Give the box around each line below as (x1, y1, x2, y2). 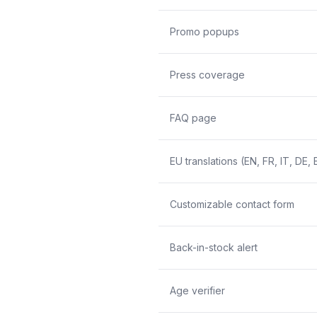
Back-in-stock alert (170, 241, 258, 253)
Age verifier (170, 284, 225, 296)
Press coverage (170, 68, 245, 81)
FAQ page (170, 111, 217, 124)
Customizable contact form (170, 197, 294, 210)
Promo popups (170, 25, 239, 38)
